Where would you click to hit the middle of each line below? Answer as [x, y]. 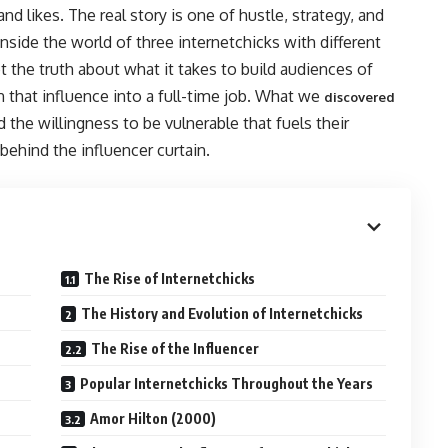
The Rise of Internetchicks [170, 278]
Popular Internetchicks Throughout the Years [227, 383]
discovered [359, 97]
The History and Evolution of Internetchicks [222, 313]
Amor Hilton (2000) [153, 418]
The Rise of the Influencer [175, 348]
